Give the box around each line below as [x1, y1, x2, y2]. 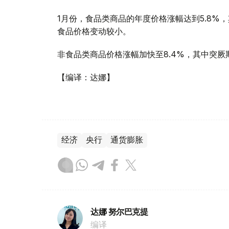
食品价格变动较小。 [57, 26, 131, 37]
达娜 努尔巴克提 [90, 207, 148, 217]
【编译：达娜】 [57, 72, 114, 83]
